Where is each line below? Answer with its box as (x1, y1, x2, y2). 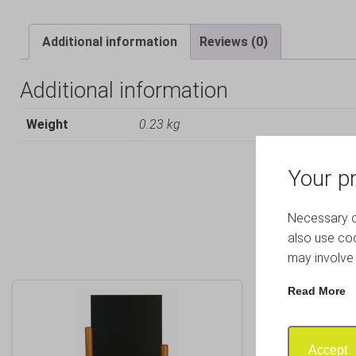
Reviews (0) (199, 34, 268, 50)
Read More (288, 284, 346, 297)
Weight (26, 117, 68, 133)
